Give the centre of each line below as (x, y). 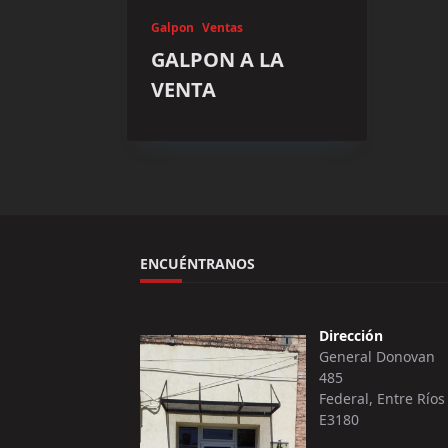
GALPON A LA (217, 59)
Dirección (351, 335)
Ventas (222, 27)
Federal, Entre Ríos (382, 398)
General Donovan (377, 356)
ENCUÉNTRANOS (197, 264)
